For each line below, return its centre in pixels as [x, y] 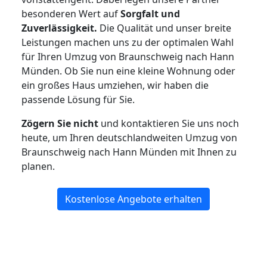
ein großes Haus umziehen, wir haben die [115, 86]
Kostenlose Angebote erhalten [133, 199]
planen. [38, 167]
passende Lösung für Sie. [78, 100]
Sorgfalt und [150, 14]
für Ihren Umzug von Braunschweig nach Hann [128, 57]
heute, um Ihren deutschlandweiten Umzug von [129, 138]
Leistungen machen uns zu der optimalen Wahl [128, 43]
